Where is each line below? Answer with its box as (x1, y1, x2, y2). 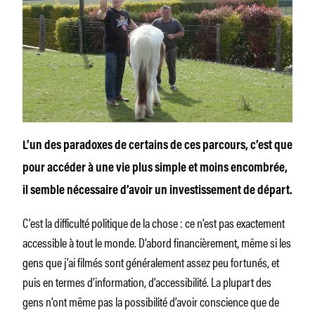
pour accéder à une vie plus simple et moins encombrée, (22, 162, 288, 175)
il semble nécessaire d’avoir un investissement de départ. (22, 184, 292, 198)
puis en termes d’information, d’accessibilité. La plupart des (22, 271, 271, 290)
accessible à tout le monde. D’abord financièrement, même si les (22, 232, 291, 251)
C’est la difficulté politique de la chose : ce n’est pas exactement (22, 212, 285, 231)
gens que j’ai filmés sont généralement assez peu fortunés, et (22, 252, 279, 271)
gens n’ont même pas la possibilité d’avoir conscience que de (22, 291, 279, 310)
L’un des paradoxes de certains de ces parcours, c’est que (22, 139, 292, 153)
